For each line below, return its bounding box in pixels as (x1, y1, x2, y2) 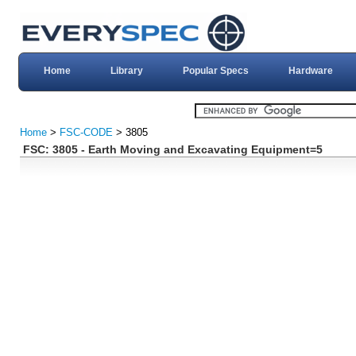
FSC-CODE (60, 126, 113, 138)
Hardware (288, 65, 333, 76)
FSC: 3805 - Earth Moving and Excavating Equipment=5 (22, 143, 323, 156)
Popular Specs (182, 65, 249, 76)
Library (110, 65, 143, 76)
